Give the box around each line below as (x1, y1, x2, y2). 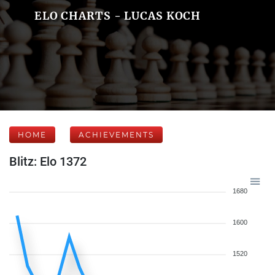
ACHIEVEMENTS (79, 130, 154, 139)
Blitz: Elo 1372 (9, 154, 87, 169)
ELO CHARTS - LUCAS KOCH (34, 9, 201, 23)
